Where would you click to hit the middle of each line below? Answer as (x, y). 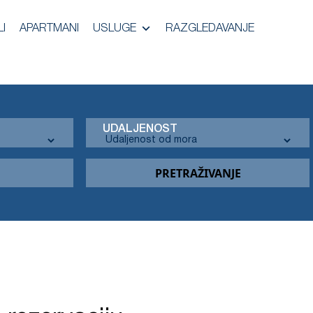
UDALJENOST (140, 129)
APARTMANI (50, 29)
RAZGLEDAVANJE (210, 29)
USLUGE (115, 29)
